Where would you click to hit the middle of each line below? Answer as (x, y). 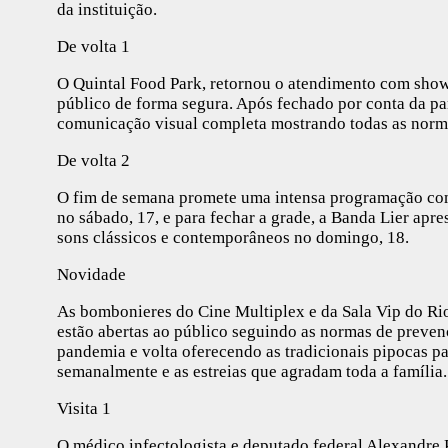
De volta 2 (93, 160)
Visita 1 (84, 408)
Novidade (91, 274)
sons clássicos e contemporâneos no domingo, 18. (233, 237)
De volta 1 (93, 46)
